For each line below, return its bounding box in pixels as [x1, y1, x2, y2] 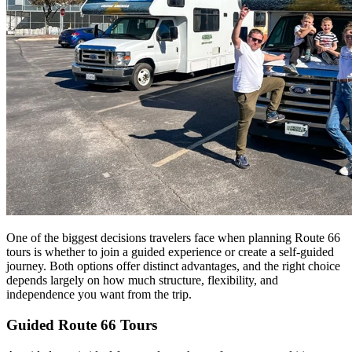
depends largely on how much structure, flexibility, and [6, 273, 278, 288]
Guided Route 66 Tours [6, 316, 157, 333]
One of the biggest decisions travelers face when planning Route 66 [6, 231, 340, 245]
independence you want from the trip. [6, 288, 192, 302]
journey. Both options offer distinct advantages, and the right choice [6, 259, 340, 273]
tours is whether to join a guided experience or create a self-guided [6, 245, 334, 259]
